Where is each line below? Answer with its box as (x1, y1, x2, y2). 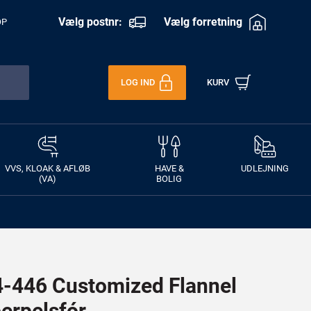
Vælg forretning (164, 15, 242, 28)
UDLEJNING (241, 163, 289, 174)
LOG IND (120, 77, 155, 87)
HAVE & (154, 163, 184, 174)
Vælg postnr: (58, 15, 122, 28)
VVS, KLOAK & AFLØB (5, 163, 91, 174)
